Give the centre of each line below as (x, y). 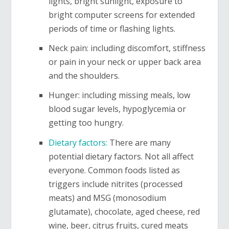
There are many (139, 142)
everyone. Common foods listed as (114, 170)
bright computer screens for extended (122, 15)
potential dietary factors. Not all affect (121, 156)
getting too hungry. (86, 123)
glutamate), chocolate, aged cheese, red (124, 211)
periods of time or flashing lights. (112, 28)
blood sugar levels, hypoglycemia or (118, 109)
